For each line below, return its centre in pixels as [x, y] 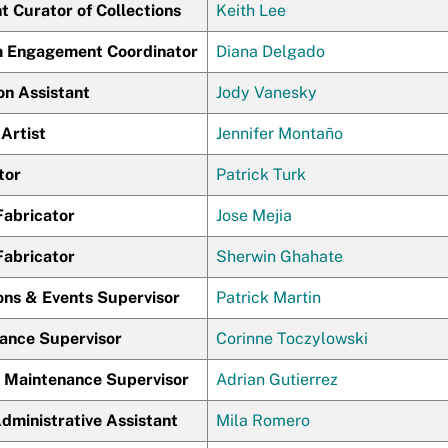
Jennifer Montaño [279, 133]
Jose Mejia [254, 215]
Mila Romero [263, 420]
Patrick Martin [268, 297]
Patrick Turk [261, 174]
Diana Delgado [270, 51]
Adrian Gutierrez [277, 379]
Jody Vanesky [266, 92]
